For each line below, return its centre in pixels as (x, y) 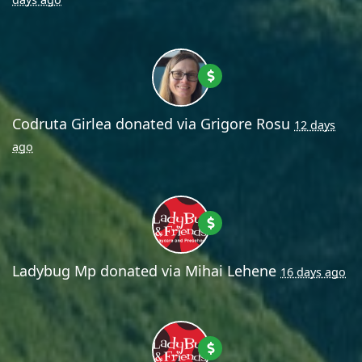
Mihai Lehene (231, 270)
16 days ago (313, 271)
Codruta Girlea (62, 123)
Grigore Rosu (245, 123)
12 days (315, 124)
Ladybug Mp (54, 270)
